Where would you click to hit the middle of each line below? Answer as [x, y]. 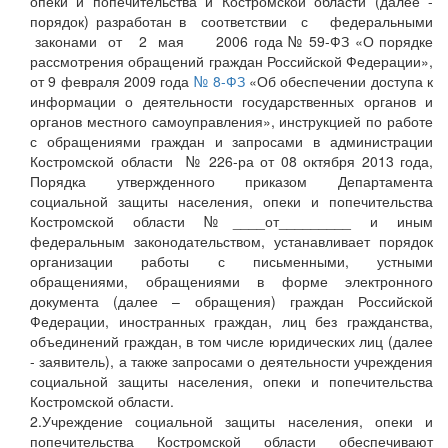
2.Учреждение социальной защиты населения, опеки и [231, 421]
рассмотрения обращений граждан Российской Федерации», [231, 61]
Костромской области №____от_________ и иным [231, 221]
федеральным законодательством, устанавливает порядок [231, 241]
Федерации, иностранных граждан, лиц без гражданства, [231, 321]
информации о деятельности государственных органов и [231, 101]
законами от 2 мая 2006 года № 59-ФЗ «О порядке [231, 41]
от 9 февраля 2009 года [112, 81]
